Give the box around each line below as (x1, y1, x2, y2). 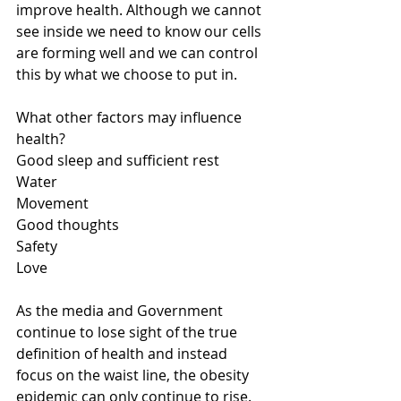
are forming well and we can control (16, 43, 261, 63)
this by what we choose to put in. (16, 64, 237, 84)
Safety (16, 236, 57, 256)
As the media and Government (16, 301, 226, 320)
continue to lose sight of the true (16, 322, 241, 342)
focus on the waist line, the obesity (16, 365, 252, 385)
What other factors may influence (16, 107, 245, 127)
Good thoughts (16, 215, 119, 235)
